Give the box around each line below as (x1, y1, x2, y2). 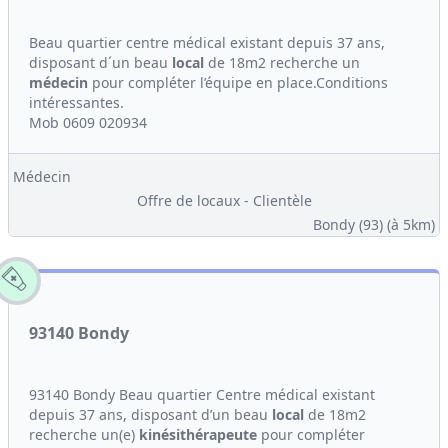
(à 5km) (387, 215, 435, 234)
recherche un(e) (29, 425, 139, 444)
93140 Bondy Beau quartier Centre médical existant (29, 385, 375, 404)
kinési (139, 425, 180, 444)
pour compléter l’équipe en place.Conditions (88, 73, 388, 92)
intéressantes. (29, 93, 124, 112)
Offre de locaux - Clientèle (136, 191, 312, 210)
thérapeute (180, 425, 257, 444)
